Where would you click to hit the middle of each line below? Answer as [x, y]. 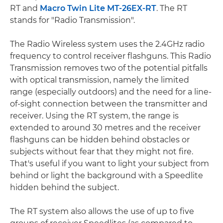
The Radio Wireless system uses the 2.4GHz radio [107, 44]
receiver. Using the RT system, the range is [94, 116]
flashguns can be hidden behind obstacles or [100, 140]
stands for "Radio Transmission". [72, 20]
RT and [25, 8]
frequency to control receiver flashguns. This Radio [111, 56]
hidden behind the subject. [64, 187]
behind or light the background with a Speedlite [107, 175]
